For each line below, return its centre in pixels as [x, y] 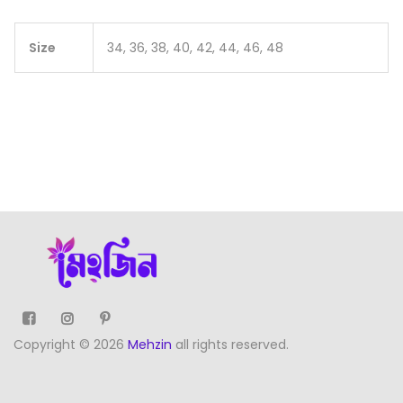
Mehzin [150, 345]
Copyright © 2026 [71, 345]
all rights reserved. [230, 345]
